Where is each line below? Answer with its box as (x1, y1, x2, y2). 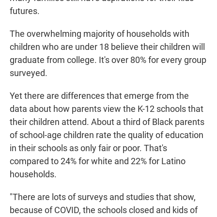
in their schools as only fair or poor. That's (10, 143, 167, 154)
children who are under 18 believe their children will (10, 42, 205, 52)
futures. (10, 6, 40, 16)
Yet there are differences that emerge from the (10, 91, 189, 101)
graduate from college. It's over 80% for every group (10, 55, 206, 65)
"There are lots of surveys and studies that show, (10, 192, 196, 202)
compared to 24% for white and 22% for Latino (10, 156, 186, 167)
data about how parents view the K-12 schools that (10, 104, 203, 114)
